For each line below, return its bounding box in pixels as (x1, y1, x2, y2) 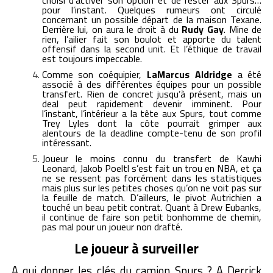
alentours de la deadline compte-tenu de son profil (41, 125, 262, 140)
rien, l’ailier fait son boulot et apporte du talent (41, 31, 262, 46)
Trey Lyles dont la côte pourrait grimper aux (41, 115, 262, 130)
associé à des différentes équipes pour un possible (41, 76, 262, 91)
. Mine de (223, 21, 262, 37)
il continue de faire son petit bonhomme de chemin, (41, 209, 262, 224)
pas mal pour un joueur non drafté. (41, 219, 182, 234)
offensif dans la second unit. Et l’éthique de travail (41, 41, 262, 56)
